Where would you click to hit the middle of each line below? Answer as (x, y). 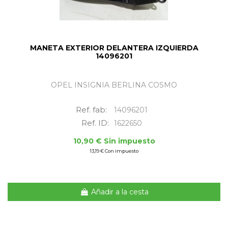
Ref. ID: (95, 123)
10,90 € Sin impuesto (114, 141)
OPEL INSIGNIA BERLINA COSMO (114, 85)
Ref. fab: (92, 110)
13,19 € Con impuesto (114, 151)
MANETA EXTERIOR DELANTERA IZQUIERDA (114, 48)
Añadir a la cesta (120, 192)
